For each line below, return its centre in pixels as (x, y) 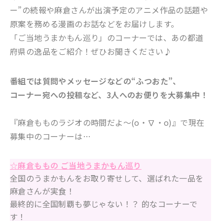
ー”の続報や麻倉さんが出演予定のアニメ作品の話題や (109, 10)
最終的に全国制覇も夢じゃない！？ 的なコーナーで (104, 203)
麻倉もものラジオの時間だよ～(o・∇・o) (95, 122)
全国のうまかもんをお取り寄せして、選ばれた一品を (107, 178)
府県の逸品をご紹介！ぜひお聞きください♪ (91, 51)
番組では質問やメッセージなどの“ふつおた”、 (95, 81)
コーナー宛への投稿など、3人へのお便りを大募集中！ (109, 94)
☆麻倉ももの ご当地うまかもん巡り (76, 165)
